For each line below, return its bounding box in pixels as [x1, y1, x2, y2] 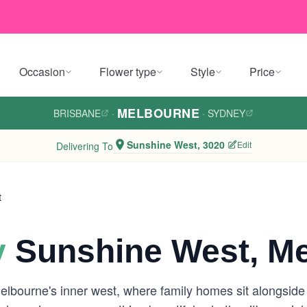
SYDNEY [208, 106, 246, 120]
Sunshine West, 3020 [126, 138, 225, 151]
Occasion [19, 64, 65, 79]
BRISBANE [53, 106, 101, 120]
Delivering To [56, 138, 113, 153]
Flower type [99, 64, 156, 79]
